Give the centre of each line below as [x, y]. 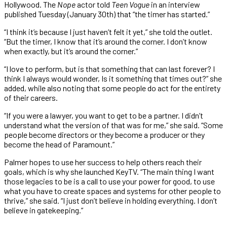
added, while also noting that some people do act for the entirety [112, 88]
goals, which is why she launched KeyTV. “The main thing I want [109, 171]
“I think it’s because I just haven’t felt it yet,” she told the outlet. [108, 31]
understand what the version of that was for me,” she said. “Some [113, 125]
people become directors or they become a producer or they [104, 134]
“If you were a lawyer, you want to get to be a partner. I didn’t [104, 115]
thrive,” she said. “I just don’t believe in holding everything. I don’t [111, 200]
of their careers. [31, 97]
